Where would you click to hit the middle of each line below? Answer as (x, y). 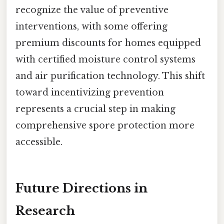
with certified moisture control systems (105, 60)
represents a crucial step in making (95, 109)
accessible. (39, 142)
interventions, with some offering (91, 27)
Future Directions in (81, 188)
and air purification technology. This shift (110, 76)
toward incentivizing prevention (90, 93)
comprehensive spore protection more (105, 126)
